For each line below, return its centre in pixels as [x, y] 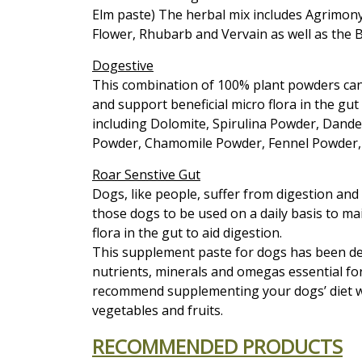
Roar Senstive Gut [146, 174]
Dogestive [123, 65]
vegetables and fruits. [158, 310]
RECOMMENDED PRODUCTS [217, 346]
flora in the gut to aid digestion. [187, 232]
